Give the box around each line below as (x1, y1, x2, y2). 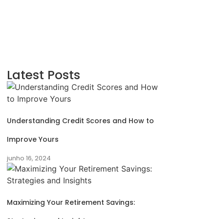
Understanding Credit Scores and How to (7, 116, 154, 126)
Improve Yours (7, 134, 59, 144)
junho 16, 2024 (7, 153, 51, 163)
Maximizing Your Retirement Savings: (7, 197, 135, 207)
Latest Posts (7, 66, 80, 84)
